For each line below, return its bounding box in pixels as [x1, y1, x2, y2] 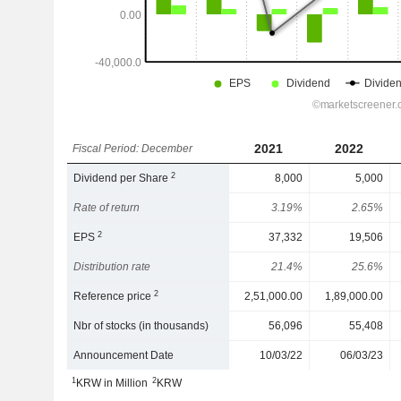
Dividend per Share [73, 172, 172, 184]
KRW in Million [75, 377, 148, 389]
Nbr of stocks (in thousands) [73, 320, 209, 332]
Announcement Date [73, 349, 175, 362]
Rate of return [73, 201, 141, 214]
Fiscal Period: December [73, 142, 193, 155]
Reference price [73, 290, 155, 303]
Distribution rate [73, 260, 151, 273]
